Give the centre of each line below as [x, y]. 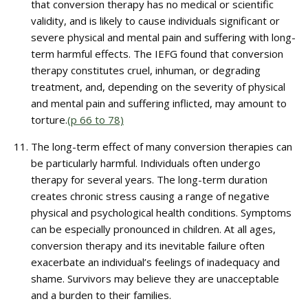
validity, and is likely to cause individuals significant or [155, 21]
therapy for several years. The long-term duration [149, 179]
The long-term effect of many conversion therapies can [162, 146]
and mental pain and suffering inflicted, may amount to [159, 103]
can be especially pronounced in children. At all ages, [153, 229]
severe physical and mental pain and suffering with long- [163, 37]
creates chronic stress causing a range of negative [150, 196]
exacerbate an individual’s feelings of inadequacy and [155, 262]
